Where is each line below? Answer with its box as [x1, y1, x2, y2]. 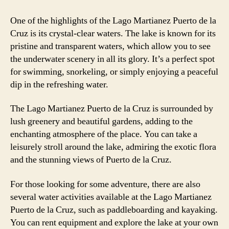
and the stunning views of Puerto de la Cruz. [10, 154, 172, 166]
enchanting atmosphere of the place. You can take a [10, 128, 197, 140]
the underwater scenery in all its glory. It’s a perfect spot [10, 53, 215, 65]
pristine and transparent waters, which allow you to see [10, 40, 211, 52]
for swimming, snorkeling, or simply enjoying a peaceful [10, 65, 218, 78]
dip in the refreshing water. [10, 78, 108, 90]
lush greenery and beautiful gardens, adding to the [10, 116, 193, 127]
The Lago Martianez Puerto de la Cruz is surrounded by [10, 103, 213, 114]
